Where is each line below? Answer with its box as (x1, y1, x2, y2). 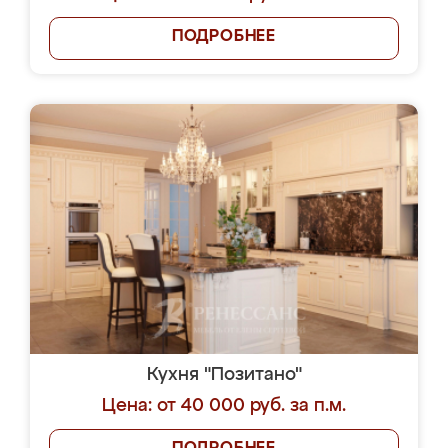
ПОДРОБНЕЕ (171, 29, 277, 45)
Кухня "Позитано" (146, 366, 302, 384)
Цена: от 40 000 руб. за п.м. (102, 397, 346, 415)
